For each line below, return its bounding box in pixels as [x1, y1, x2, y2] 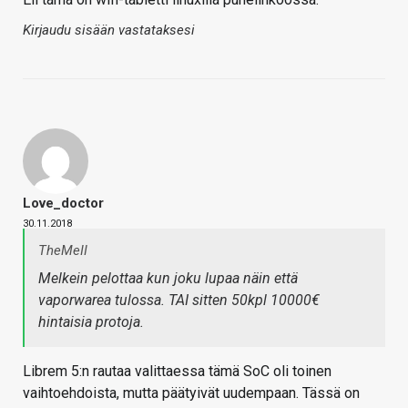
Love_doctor [23, 195, 104, 212]
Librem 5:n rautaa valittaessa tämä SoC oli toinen [23, 362, 331, 381]
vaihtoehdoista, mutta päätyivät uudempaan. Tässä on [23, 384, 360, 403]
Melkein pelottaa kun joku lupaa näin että [38, 270, 298, 288]
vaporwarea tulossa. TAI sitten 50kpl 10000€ [38, 291, 320, 310]
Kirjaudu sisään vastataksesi [23, 22, 195, 39]
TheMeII [38, 242, 87, 260]
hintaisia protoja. [38, 313, 144, 331]
